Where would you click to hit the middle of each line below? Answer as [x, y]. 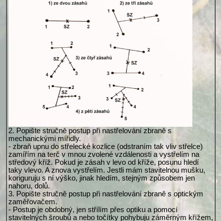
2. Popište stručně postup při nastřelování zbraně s [90, 131]
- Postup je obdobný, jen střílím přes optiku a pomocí [93, 210]
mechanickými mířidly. [44, 139]
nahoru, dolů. [29, 186]
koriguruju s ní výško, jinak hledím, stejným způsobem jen [101, 178]
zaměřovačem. [33, 202]
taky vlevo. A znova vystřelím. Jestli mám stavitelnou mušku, [107, 170]
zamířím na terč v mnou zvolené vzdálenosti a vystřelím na [104, 155]
